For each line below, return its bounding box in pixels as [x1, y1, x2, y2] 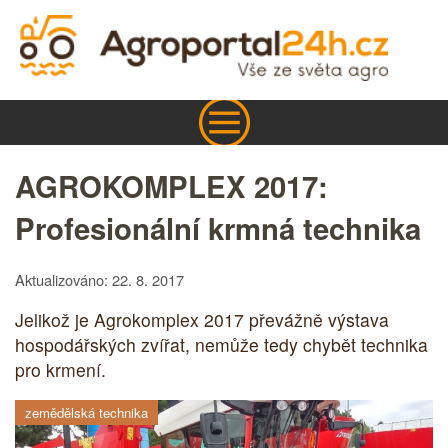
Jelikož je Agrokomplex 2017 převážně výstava [15, 307, 389, 333]
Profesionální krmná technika [15, 206, 421, 249]
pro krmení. [15, 357, 106, 383]
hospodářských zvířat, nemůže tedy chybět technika [15, 332, 428, 358]
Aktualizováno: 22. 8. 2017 [15, 268, 184, 290]
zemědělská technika [25, 402, 148, 422]
